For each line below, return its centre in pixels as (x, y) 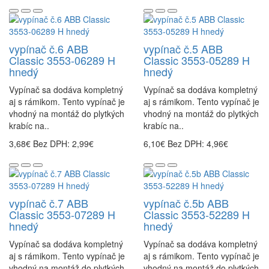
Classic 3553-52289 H (197, 215)
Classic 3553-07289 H (62, 215)
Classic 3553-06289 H (62, 60)
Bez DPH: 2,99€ (63, 144)
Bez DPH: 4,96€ (198, 144)
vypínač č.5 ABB (183, 49)
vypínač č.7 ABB (49, 203)
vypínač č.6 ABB (49, 49)
